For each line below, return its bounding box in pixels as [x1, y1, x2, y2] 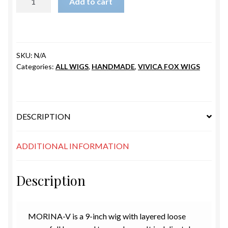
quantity [16, 3, 45, 13]
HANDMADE [92, 62, 135, 71]
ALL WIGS [55, 62, 89, 71]
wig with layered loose [108, 211, 186, 221]
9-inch [84, 211, 108, 221]
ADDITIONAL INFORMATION [16, 141, 129, 151]
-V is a [62, 211, 85, 221]
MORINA [27, 211, 63, 221]
